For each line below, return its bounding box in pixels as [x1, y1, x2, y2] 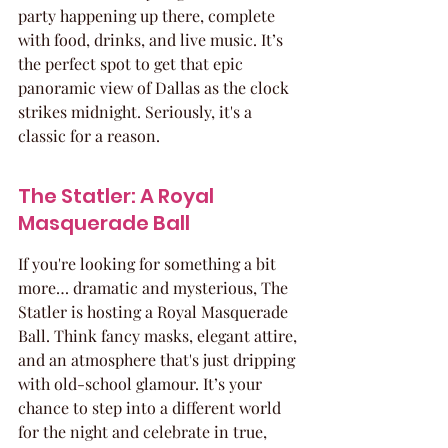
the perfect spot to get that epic [18, 53, 247, 74]
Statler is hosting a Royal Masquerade [18, 301, 292, 322]
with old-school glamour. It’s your [18, 373, 266, 394]
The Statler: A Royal [18, 182, 218, 210]
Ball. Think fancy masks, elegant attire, [18, 325, 301, 346]
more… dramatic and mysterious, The [18, 277, 292, 298]
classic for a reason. [18, 125, 160, 146]
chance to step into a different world [18, 397, 285, 418]
